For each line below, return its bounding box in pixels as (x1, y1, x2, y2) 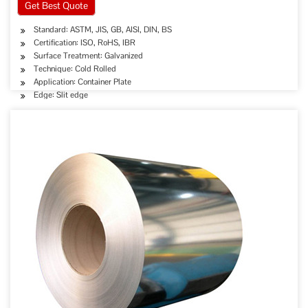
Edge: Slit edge (34, 89, 88, 100)
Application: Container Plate (34, 76, 131, 87)
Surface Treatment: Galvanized (34, 50, 143, 61)
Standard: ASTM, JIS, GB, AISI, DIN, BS (34, 24, 172, 35)
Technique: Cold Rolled (34, 63, 116, 74)
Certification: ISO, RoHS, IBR (34, 37, 135, 48)
